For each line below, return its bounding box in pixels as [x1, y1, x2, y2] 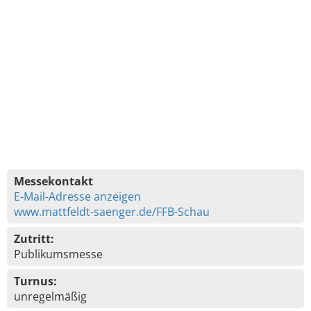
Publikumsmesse [14, 246, 103, 262]
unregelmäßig [14, 289, 87, 304]
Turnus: [14, 274, 57, 289]
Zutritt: [14, 231, 54, 246]
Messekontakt [14, 174, 93, 189]
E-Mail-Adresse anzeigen [14, 189, 141, 204]
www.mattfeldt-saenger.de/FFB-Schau [14, 204, 210, 219]
